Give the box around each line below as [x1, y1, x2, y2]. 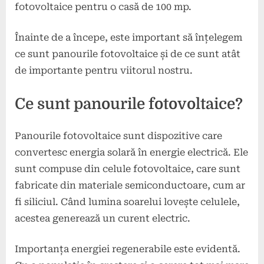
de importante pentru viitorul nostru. [15, 64, 193, 76]
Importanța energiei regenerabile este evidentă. [15, 243, 240, 255]
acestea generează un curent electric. [15, 212, 190, 224]
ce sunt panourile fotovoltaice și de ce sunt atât [15, 48, 240, 60]
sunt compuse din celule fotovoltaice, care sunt [15, 163, 240, 174]
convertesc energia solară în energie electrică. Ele [15, 146, 248, 158]
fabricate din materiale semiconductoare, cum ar [15, 179, 245, 191]
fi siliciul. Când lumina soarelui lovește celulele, [15, 196, 240, 207]
